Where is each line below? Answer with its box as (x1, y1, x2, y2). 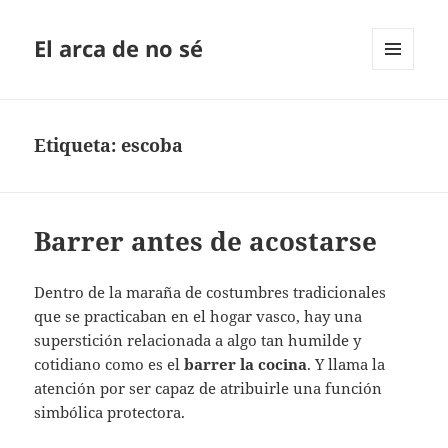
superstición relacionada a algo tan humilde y (34, 330, 362, 351)
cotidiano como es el (34, 354, 185, 375)
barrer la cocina (184, 354, 308, 375)
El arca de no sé (34, 33, 204, 64)
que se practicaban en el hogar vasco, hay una (34, 306, 363, 327)
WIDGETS (372, 103, 429, 121)
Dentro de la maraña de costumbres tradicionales (34, 282, 387, 303)
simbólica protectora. (34, 402, 186, 423)
